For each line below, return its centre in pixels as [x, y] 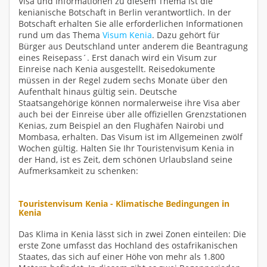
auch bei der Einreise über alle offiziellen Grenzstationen [133, 114]
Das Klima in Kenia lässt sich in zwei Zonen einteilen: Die [132, 234]
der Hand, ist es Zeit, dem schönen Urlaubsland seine [125, 159]
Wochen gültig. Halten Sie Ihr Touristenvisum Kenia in [126, 148]
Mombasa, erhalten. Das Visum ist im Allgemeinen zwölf [131, 136]
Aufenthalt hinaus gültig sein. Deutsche [98, 91]
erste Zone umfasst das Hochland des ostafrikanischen [128, 245]
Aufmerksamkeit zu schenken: [78, 170]
